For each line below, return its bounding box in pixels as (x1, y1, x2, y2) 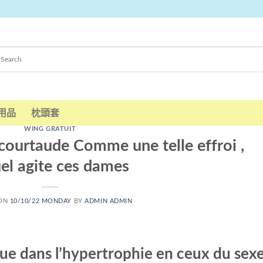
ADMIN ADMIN (85, 197, 133, 204)
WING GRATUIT (24, 126, 76, 132)
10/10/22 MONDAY (9, 197, 72, 204)
